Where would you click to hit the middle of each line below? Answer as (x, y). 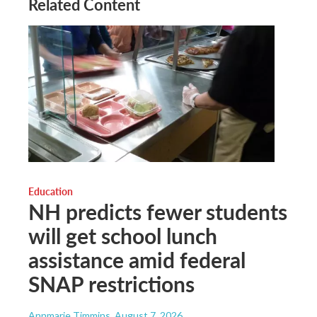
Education (51, 191)
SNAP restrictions (111, 284)
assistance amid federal (137, 260)
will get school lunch (123, 236)
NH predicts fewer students (158, 212)
